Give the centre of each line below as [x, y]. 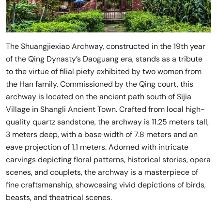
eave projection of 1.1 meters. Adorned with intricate [97, 147]
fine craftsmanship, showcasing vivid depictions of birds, [106, 185]
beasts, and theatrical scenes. [59, 198]
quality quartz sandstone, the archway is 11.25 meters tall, [107, 122]
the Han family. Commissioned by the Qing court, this [100, 84]
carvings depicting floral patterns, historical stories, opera [108, 160]
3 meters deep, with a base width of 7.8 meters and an [102, 135]
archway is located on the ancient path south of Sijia [99, 97]
